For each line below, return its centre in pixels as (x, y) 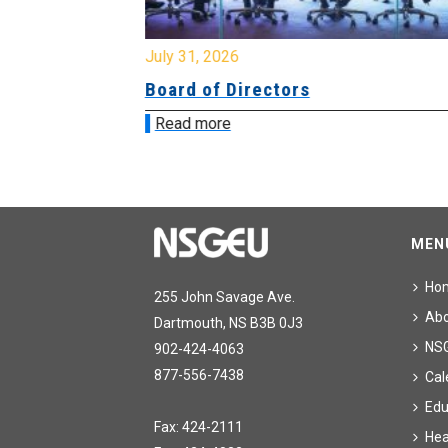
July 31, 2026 (187, 57)
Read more (188, 124)
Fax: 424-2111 (199, 427)
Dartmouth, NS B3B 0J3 (229, 323)
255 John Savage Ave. (225, 297)
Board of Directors (223, 90)
